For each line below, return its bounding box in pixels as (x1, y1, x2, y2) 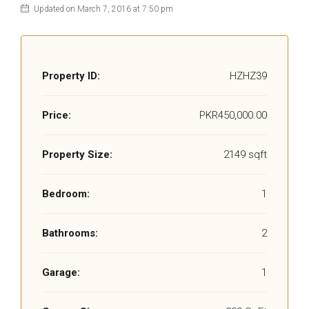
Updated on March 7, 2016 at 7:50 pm (32, 4, 173, 14)
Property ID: (42, 70, 100, 82)
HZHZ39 (230, 70, 267, 82)
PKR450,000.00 (199, 109, 267, 121)
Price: (42, 109, 71, 121)
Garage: (42, 266, 80, 279)
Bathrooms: (42, 227, 98, 239)
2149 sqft (223, 148, 267, 161)
